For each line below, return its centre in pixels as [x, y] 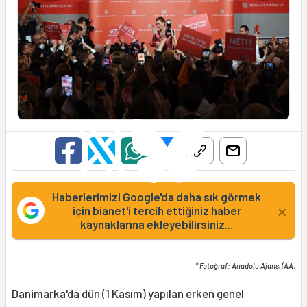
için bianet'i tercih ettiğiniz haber [157, 211]
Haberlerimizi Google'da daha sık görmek [157, 197]
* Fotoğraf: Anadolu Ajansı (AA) [245, 266]
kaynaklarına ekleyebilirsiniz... [157, 224]
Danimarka [39, 294]
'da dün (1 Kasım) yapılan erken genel [155, 294]
